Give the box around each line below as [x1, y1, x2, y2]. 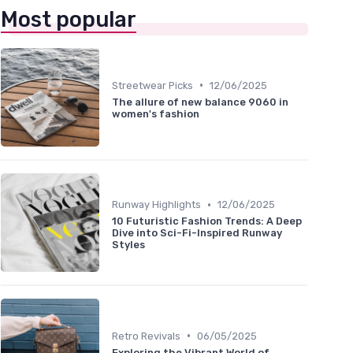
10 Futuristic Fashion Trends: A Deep [112, 215, 302, 228]
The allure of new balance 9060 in [112, 95, 288, 108]
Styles [112, 239, 145, 251]
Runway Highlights [112, 199, 201, 211]
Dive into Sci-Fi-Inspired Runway [112, 227, 282, 240]
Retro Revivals [112, 329, 180, 342]
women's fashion [112, 107, 199, 120]
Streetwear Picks [112, 79, 193, 91]
